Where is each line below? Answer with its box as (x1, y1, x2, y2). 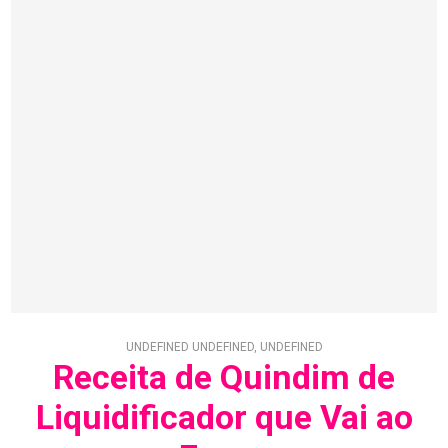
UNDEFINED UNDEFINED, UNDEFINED (125, 340, 323, 355)
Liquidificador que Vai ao (35, 397, 413, 438)
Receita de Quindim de (53, 357, 395, 398)
